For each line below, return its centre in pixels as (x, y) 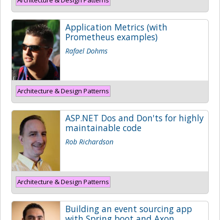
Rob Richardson (89, 141)
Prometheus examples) (111, 37)
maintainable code (103, 127)
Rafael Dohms (86, 51)
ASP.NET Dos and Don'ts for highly (135, 118)
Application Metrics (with (116, 27)
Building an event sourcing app (129, 208)
